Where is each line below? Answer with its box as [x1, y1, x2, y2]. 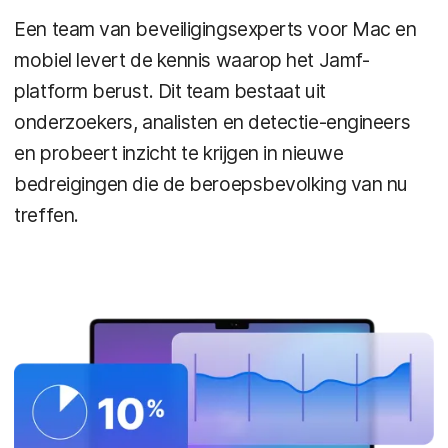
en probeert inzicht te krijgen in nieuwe [14, 141, 344, 166]
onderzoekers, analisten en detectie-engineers [14, 110, 411, 135]
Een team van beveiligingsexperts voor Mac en [14, 17, 417, 42]
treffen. [14, 203, 79, 228]
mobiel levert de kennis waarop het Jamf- [14, 48, 370, 73]
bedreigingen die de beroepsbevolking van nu [14, 172, 409, 197]
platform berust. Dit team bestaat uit [14, 79, 326, 104]
